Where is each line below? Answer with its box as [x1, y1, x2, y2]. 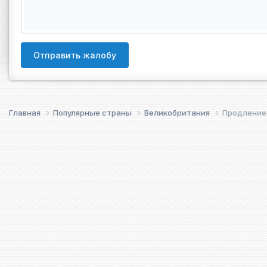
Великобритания [144, 107, 212, 117]
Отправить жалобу [33, 49, 116, 60]
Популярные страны [53, 107, 133, 117]
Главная [9, 107, 42, 117]
